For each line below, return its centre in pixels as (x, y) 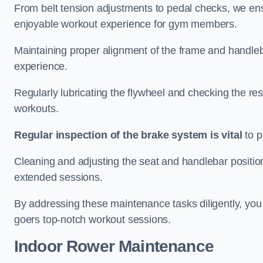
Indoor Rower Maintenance (114, 246)
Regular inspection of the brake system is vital (128, 135)
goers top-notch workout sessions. (93, 220)
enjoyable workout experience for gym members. (126, 24)
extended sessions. (58, 177)
